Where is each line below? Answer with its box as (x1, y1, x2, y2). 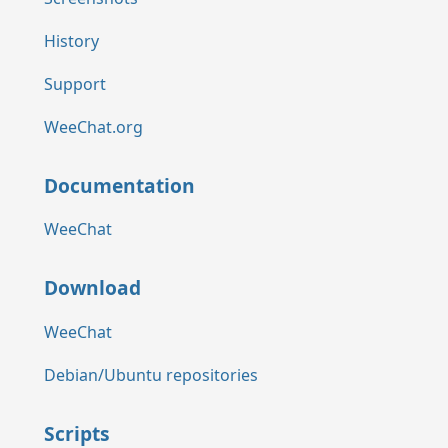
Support (44, 72, 106, 95)
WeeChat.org (44, 115, 143, 138)
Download (44, 274, 141, 302)
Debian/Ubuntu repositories (44, 363, 258, 386)
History (44, 30, 99, 53)
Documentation (44, 171, 195, 199)
